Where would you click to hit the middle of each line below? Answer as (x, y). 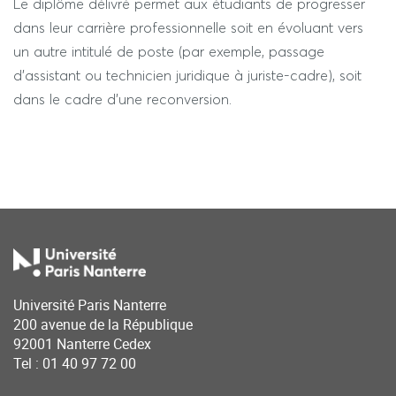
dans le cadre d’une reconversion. (122, 99)
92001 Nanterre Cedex (82, 344)
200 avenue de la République (103, 325)
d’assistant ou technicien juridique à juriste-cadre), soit (187, 75)
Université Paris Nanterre (90, 305)
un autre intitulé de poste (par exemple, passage (169, 51)
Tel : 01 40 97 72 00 (75, 364)
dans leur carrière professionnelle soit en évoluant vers (188, 27)
